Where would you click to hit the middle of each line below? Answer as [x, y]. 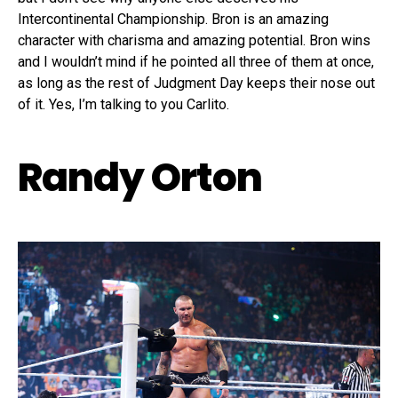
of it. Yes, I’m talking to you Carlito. [123, 104]
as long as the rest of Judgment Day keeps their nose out [196, 83]
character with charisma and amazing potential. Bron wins [194, 40]
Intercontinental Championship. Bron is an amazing [173, 19]
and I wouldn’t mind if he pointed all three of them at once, [196, 61]
